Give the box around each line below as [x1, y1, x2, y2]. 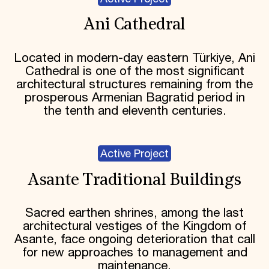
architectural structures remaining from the [16, 77, 253, 92]
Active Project [100, 148, 169, 162]
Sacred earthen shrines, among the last [25, 206, 244, 221]
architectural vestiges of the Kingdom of [23, 219, 246, 234]
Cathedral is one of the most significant [25, 64, 244, 79]
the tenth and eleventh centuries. [43, 103, 226, 118]
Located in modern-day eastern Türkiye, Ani [14, 50, 255, 65]
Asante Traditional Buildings [28, 172, 241, 189]
